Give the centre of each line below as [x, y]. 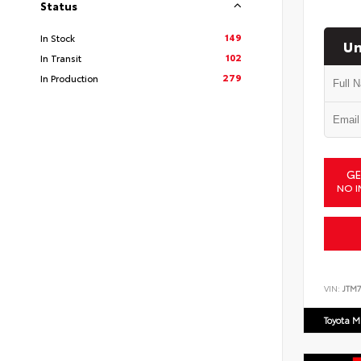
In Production [69, 78]
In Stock [58, 37]
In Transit [61, 58]
